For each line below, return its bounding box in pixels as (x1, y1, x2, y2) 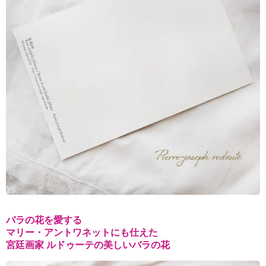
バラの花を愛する (6, 215, 82, 225)
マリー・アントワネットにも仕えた (6, 227, 158, 237)
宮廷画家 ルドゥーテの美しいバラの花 (6, 240, 170, 250)
